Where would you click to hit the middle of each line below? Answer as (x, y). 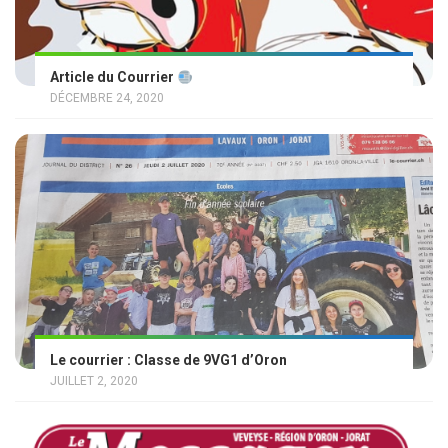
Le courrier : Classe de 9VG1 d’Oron (168, 359)
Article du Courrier (113, 77)
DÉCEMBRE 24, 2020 (107, 98)
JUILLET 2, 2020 (94, 380)
